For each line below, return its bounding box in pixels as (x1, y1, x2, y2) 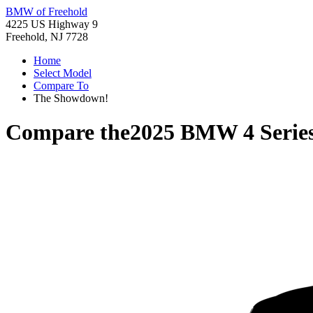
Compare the (6, 119, 130, 145)
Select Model (34, 67, 92, 79)
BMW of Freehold (6, 6, 87, 17)
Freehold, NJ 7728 (6, 31, 88, 43)
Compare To (34, 80, 89, 92)
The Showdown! (34, 92, 108, 104)
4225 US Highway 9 (6, 18, 98, 30)
